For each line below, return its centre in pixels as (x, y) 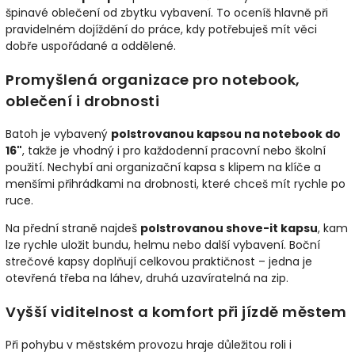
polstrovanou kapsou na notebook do (226, 134)
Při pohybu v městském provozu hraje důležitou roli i (149, 345)
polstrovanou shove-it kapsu (229, 228)
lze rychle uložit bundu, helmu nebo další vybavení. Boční (163, 244)
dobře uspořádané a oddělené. (91, 46)
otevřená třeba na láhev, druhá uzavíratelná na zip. (147, 278)
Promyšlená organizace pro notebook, (153, 79)
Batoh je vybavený (58, 134)
